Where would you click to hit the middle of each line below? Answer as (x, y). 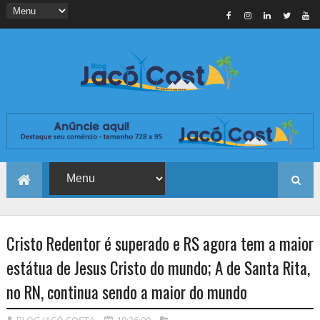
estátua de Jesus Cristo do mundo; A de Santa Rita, (158, 268)
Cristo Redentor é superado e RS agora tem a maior (160, 244)
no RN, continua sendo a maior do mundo (126, 292)
